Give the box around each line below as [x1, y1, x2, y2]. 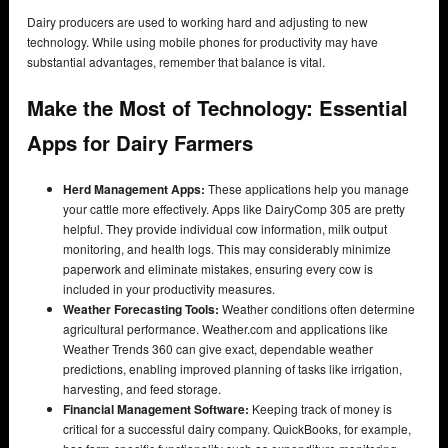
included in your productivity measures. [63, 279, 275, 297]
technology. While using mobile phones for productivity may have [27, 32, 378, 50]
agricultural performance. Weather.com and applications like [63, 319, 388, 337]
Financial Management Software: [63, 399, 249, 418]
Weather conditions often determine [219, 299, 415, 317]
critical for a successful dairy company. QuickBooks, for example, [63, 419, 411, 437]
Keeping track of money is [249, 399, 392, 417]
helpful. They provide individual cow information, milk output [63, 219, 387, 237]
